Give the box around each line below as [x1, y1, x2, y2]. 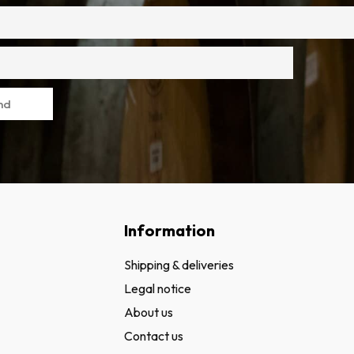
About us [124, 303, 174, 320]
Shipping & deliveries [124, 256, 235, 273]
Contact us [124, 327, 184, 344]
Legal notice [124, 280, 192, 296]
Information [124, 220, 216, 240]
